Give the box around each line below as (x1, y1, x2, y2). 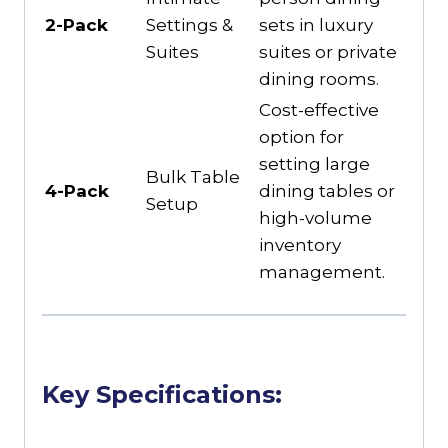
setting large (259, 153, 370, 174)
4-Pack (45, 180, 109, 201)
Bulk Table (146, 166, 240, 187)
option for (259, 126, 344, 147)
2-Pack (45, 14, 108, 35)
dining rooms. (259, 68, 379, 89)
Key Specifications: (42, 380, 282, 410)
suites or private (259, 41, 397, 62)
